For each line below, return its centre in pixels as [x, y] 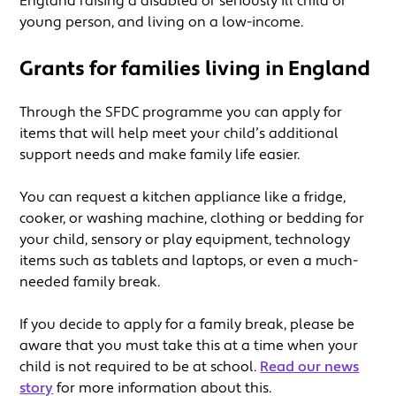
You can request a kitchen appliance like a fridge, [183, 197]
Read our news [310, 366]
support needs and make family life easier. [164, 154]
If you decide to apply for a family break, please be [187, 324]
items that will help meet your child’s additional [179, 133]
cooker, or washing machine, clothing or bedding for [192, 218]
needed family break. [90, 282]
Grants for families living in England [197, 69]
